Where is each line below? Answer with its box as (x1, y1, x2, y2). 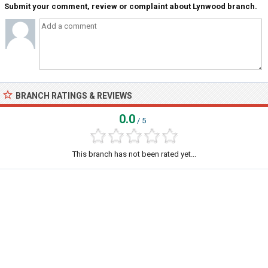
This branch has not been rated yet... (72, 150, 196, 159)
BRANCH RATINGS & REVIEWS (16, 91, 132, 100)
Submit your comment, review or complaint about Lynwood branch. (4, 2, 257, 11)
